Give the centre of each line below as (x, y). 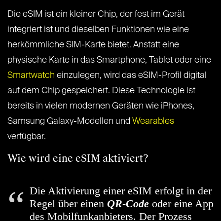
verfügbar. (27, 137)
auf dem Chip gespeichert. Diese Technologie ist (101, 91)
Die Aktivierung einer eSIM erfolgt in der (121, 191)
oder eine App (181, 204)
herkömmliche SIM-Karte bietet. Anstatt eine (93, 45)
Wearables (153, 122)
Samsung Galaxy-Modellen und (70, 122)
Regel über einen (68, 204)
